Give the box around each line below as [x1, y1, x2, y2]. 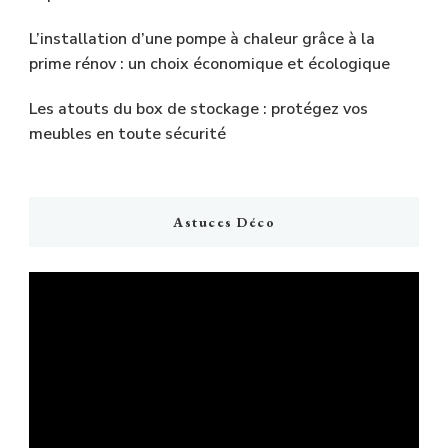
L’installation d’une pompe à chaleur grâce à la [29, 28, 375, 50]
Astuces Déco [173, 213, 275, 231]
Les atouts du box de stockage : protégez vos [29, 98, 368, 120]
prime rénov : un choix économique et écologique [29, 53, 390, 75]
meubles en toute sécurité [29, 123, 226, 145]
